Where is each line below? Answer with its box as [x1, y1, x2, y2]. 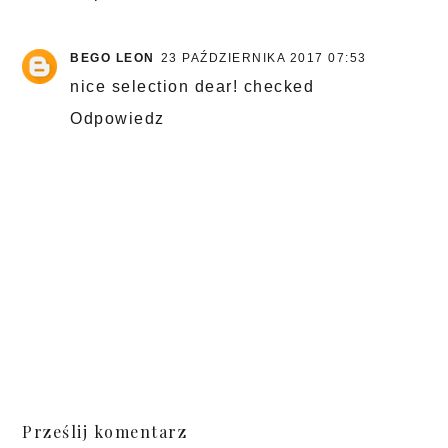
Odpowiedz [70, 110, 165, 128]
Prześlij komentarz [22, 421, 188, 443]
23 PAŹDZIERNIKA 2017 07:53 [160, 51, 367, 66]
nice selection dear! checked [70, 78, 315, 96]
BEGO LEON [70, 51, 155, 66]
